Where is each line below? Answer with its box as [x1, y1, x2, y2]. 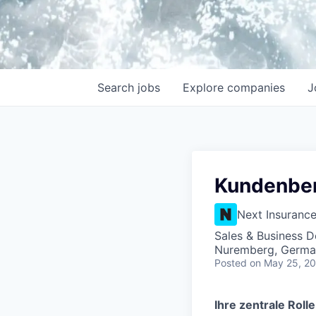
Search [97, 80, 138, 95]
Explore [183, 80, 227, 95]
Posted [214, 257, 247, 269]
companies [227, 80, 285, 95]
